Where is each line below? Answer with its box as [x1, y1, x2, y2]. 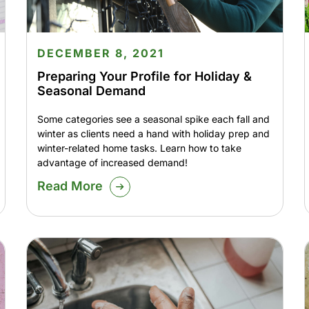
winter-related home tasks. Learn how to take [37, 142, 241, 154]
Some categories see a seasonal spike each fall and [37, 113, 270, 126]
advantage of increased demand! [37, 157, 188, 169]
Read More [37, 179, 103, 194]
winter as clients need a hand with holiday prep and [37, 128, 270, 140]
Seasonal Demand [37, 83, 146, 99]
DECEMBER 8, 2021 [37, 46, 164, 61]
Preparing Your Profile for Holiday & [37, 69, 252, 84]
